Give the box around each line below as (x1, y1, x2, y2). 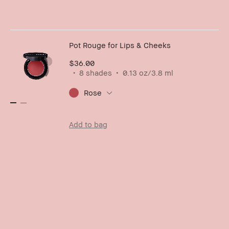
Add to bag (69, 120, 107, 129)
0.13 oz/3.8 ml (123, 68, 173, 78)
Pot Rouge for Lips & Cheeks (69, 40, 171, 50)
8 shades (79, 68, 112, 78)
